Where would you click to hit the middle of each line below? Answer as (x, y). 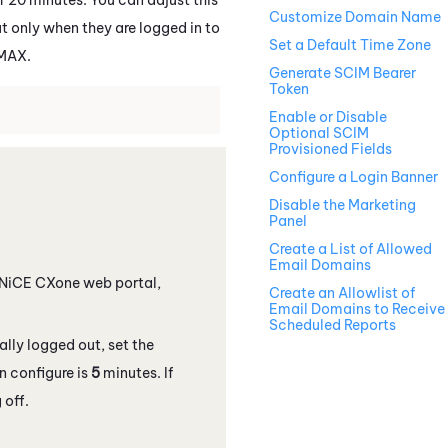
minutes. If (136, 372)
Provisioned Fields (330, 149)
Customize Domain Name (355, 17)
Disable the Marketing (342, 205)
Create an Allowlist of (342, 293)
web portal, (120, 282)
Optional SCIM (319, 133)
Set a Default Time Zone (350, 45)
